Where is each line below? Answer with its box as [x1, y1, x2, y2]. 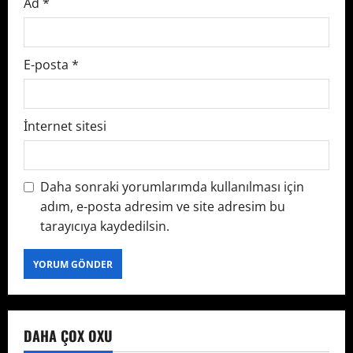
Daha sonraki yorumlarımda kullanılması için [40, 178, 304, 196]
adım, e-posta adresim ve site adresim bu [40, 198, 285, 216]
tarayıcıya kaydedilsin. [40, 217, 169, 236]
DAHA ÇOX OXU [24, 325, 113, 347]
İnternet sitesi [24, 117, 106, 136]
